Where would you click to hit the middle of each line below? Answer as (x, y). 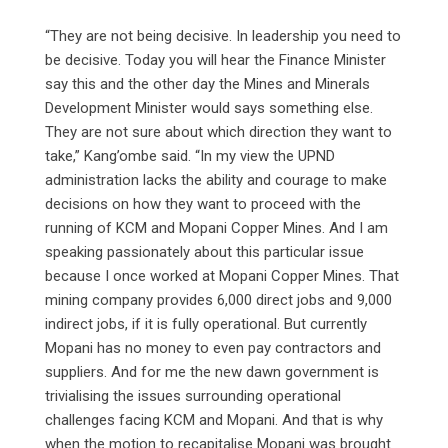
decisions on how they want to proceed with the (203, 203)
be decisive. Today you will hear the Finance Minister (215, 59)
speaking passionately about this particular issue (204, 251)
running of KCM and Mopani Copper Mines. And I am (216, 227)
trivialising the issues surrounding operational (193, 395)
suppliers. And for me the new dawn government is (212, 371)
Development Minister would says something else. (209, 107)
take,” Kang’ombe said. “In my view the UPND (190, 155)
